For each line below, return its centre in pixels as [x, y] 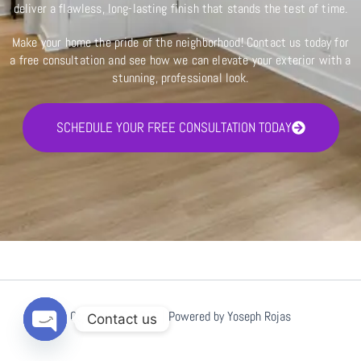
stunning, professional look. [180, 78]
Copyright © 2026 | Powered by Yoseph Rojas [180, 316]
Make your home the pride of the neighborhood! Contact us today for [180, 42]
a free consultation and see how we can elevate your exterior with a [180, 60]
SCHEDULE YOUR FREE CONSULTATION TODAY [174, 127]
